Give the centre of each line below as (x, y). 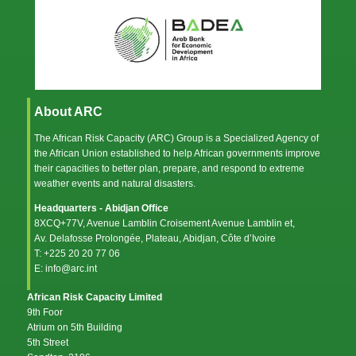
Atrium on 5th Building (75, 327)
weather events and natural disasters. (115, 183)
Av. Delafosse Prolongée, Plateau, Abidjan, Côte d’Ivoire (155, 238)
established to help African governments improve (214, 153)
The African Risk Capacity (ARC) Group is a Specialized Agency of (176, 138)
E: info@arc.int (66, 268)
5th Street (48, 342)
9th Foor (45, 312)
